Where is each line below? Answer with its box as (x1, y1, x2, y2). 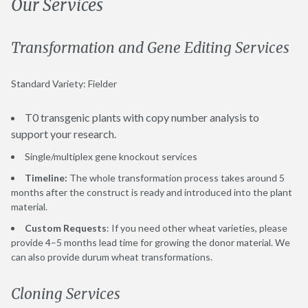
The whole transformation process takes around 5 (69, 171, 285, 184)
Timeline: (25, 171, 69, 184)
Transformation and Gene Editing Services (11, 38, 289, 57)
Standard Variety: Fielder (11, 77, 117, 89)
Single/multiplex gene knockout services (25, 150, 197, 162)
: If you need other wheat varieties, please (107, 221, 287, 234)
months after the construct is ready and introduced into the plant (11, 186, 292, 198)
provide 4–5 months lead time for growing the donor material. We (11, 236, 290, 248)
